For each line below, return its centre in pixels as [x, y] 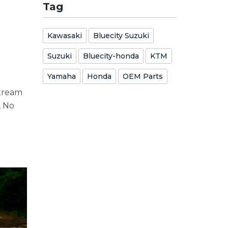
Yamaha [61, 76]
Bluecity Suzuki [121, 36]
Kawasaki [64, 36]
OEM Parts [142, 76]
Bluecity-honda [111, 56]
